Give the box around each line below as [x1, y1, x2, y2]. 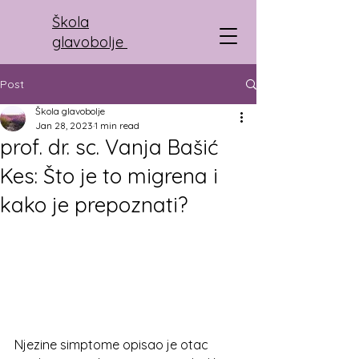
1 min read [95, 119, 139, 131]
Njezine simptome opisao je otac [14, 337, 212, 353]
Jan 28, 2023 [35, 119, 93, 131]
